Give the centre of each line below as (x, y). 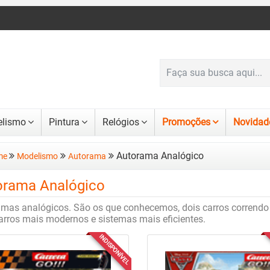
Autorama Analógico (159, 156)
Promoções (186, 122)
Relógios (121, 122)
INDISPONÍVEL (114, 250)
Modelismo (37, 157)
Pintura (64, 122)
